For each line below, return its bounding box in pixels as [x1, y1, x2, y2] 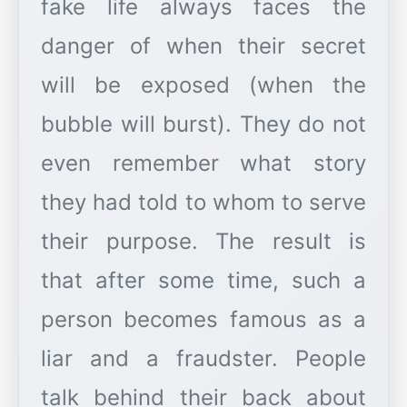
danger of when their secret [41, 33, 366, 60]
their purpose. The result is [41, 228, 366, 255]
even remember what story [41, 150, 366, 177]
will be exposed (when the [41, 72, 366, 99]
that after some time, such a [41, 267, 366, 294]
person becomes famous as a [41, 306, 366, 333]
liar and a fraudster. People [41, 345, 366, 372]
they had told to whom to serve [41, 189, 366, 216]
